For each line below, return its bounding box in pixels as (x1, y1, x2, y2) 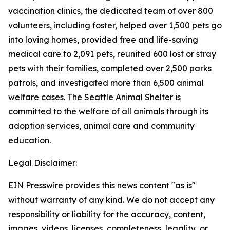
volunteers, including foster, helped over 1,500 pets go (8, 20, 222, 30)
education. (8, 135, 51, 145)
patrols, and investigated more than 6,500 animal (8, 78, 204, 88)
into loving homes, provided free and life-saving (8, 34, 198, 45)
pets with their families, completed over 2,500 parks (8, 63, 212, 73)
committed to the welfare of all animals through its (8, 106, 208, 117)
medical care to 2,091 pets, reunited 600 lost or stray (8, 49, 216, 59)
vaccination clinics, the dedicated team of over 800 (8, 6, 213, 16)
